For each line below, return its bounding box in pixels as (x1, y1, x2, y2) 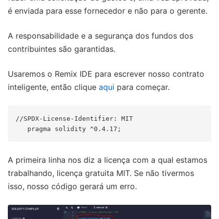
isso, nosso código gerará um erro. (8, 181, 137, 191)
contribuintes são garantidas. (8, 44, 115, 54)
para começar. (114, 82, 170, 92)
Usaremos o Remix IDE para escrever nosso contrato (8, 68, 204, 79)
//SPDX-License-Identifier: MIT (16, 114, 133, 122)
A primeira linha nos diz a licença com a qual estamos (8, 154, 207, 165)
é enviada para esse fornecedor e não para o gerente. (8, 5, 207, 16)
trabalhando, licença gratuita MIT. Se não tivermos (8, 168, 194, 178)
